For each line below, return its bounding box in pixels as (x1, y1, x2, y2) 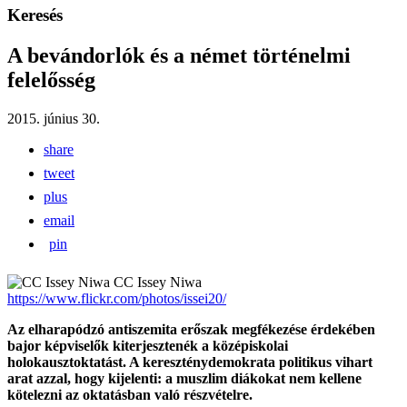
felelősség (7, 68, 95, 93)
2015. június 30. (7, 111, 100, 127)
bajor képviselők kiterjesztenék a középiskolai (7, 338, 288, 354)
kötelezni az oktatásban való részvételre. (7, 387, 253, 403)
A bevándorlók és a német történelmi (7, 44, 351, 68)
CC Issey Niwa (114, 274, 202, 291)
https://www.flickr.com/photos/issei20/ (7, 291, 226, 307)
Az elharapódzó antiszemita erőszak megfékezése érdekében (7, 322, 375, 338)
